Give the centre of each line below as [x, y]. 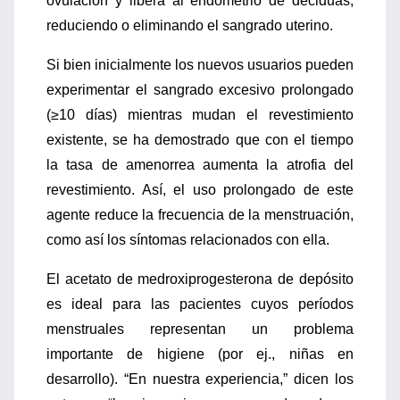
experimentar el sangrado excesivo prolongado [200, 90]
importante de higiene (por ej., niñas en [200, 354]
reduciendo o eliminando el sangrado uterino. [190, 25]
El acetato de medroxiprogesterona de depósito [200, 279]
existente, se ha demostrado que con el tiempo [200, 140]
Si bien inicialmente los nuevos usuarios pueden [200, 65]
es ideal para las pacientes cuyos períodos [200, 304]
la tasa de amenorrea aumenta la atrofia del [200, 165]
